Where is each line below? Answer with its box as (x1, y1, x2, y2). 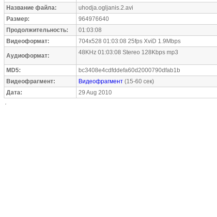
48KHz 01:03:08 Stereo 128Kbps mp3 (78, 49, 178, 56)
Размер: (6, 15, 30, 22)
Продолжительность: (6, 27, 68, 33)
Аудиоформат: (6, 52, 49, 59)
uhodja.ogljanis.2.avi (78, 4, 133, 11)
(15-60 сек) (123, 78, 154, 85)
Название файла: (6, 4, 57, 11)
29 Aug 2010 (78, 89, 112, 96)
